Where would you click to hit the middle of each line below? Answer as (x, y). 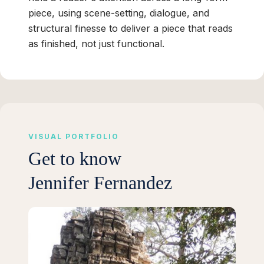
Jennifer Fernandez (100, 183)
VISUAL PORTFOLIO (74, 137)
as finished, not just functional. (96, 44)
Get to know (75, 159)
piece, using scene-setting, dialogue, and (119, 13)
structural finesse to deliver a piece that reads (131, 29)
